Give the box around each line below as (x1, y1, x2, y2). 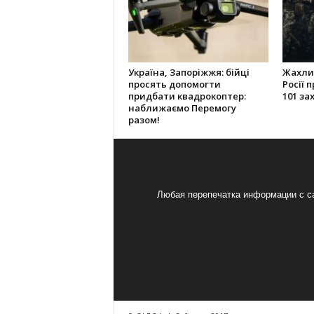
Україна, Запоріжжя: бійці (128, 66, 250, 79)
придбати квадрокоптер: (128, 90, 246, 103)
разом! (128, 114, 160, 127)
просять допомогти (128, 78, 221, 91)
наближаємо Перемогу (128, 102, 236, 115)
